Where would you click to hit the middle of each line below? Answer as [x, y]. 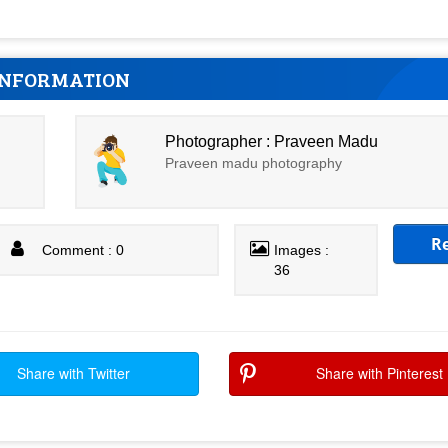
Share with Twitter [73, 373]
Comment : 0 [83, 250]
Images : [302, 250]
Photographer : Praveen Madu [272, 141]
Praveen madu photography [254, 162]
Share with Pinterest [379, 373]
